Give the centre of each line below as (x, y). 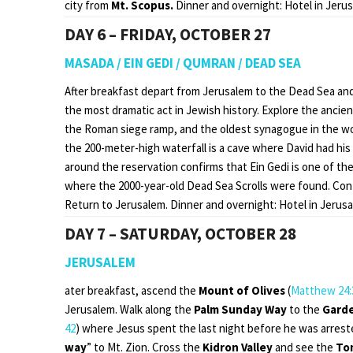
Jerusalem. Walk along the (129, 309)
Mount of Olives (243, 290)
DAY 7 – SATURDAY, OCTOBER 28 (180, 233)
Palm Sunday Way (242, 309)
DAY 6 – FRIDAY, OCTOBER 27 (168, 34)
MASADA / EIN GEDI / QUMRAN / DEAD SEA (183, 63)
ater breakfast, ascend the (132, 290)
